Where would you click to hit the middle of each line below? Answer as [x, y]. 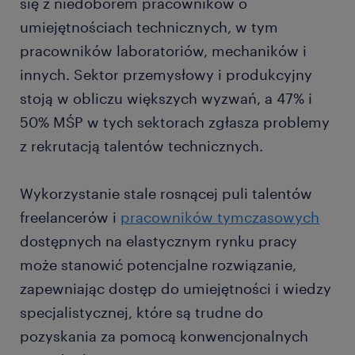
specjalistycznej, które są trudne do [141, 313]
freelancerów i [70, 218]
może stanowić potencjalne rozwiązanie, [158, 265]
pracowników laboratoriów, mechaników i [163, 51]
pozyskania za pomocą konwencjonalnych [164, 336]
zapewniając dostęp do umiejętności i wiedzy [176, 289]
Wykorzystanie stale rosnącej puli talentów [166, 194]
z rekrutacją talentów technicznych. [141, 146]
